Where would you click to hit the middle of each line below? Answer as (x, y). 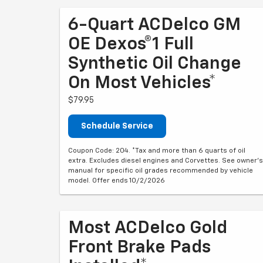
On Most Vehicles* (142, 83)
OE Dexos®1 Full (131, 45)
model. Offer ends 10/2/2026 (117, 181)
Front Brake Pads (139, 248)
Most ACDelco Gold (148, 228)
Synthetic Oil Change (155, 64)
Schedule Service (117, 126)
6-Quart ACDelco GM (154, 25)
